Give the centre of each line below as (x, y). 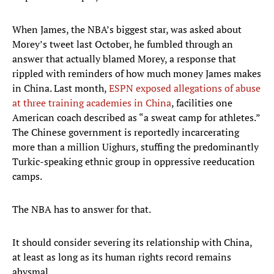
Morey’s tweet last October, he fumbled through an (123, 44)
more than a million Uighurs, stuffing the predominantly (135, 147)
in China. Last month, (61, 88)
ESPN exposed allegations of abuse (185, 88)
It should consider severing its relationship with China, (132, 243)
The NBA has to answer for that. (82, 209)
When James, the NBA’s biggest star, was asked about (127, 30)
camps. (27, 176)
